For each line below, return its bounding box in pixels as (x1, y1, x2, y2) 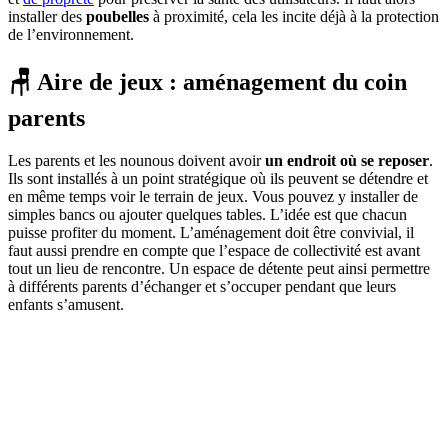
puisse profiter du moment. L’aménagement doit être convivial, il (8, 223, 414, 241)
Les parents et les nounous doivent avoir (8, 151, 265, 169)
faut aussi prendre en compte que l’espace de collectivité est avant (8, 241, 420, 259)
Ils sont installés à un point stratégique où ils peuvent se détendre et (8, 169, 428, 187)
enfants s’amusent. (8, 295, 124, 313)
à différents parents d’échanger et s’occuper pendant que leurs (8, 277, 396, 295)
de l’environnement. (8, 25, 134, 43)
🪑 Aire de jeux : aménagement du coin (8, 68, 407, 95)
